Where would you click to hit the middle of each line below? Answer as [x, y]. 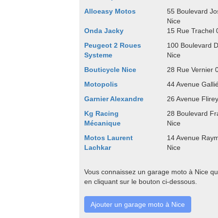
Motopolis [101, 84]
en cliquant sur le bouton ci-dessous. [141, 182]
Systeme [98, 55]
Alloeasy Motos [110, 11]
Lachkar [98, 147]
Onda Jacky [104, 31]
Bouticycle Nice [110, 70]
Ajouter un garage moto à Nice [138, 204]
